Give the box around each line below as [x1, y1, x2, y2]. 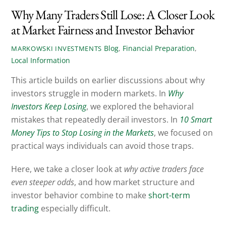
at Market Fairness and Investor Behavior [11, 21, 195, 38]
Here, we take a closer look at [11, 163, 125, 175]
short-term [148, 190, 191, 201]
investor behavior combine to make [11, 190, 149, 201]
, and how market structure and [74, 177, 195, 188]
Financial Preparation [123, 43, 195, 53]
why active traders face [124, 163, 204, 175]
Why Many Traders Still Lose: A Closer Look [11, 6, 215, 23]
